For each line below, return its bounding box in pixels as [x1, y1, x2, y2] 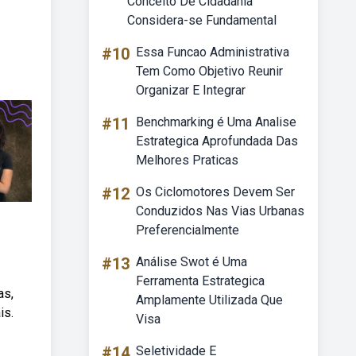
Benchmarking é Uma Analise [136, 114, 296, 130]
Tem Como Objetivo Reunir [136, 64, 283, 79]
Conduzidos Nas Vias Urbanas [136, 203, 304, 219]
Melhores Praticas [136, 153, 238, 168]
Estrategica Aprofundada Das [136, 133, 298, 149]
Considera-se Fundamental [127, 13, 277, 28]
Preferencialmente [136, 222, 239, 238]
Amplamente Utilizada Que [136, 292, 283, 308]
